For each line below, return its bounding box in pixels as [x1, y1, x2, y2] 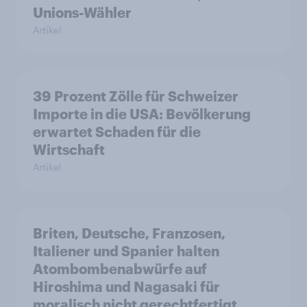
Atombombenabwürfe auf [33, 260, 207, 277]
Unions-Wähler [33, 4, 132, 21]
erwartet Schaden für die [33, 123, 201, 140]
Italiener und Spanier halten [33, 243, 219, 259]
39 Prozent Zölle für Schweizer [33, 88, 238, 104]
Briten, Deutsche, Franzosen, [33, 225, 225, 241]
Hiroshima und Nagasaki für [33, 278, 220, 295]
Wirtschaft [33, 141, 105, 158]
